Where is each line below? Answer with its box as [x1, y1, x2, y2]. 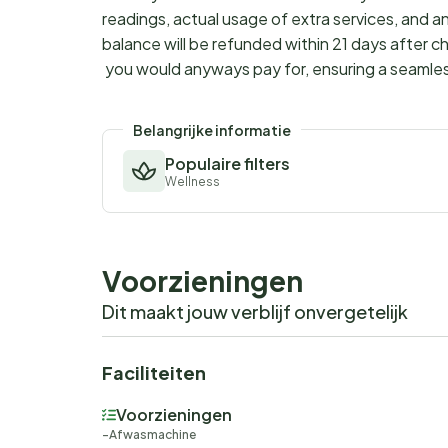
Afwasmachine [109, 427, 196, 443]
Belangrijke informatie [133, 121, 291, 140]
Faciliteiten [102, 361, 206, 385]
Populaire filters [165, 153, 290, 175]
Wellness [165, 174, 220, 190]
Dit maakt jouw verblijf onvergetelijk [102, 300, 408, 324]
